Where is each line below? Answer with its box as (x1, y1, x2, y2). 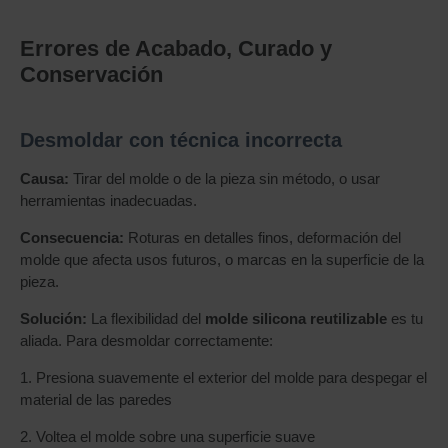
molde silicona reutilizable (205, 310, 387, 327)
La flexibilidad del (87, 310, 205, 327)
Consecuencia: (20, 229, 124, 246)
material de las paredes (20, 391, 172, 408)
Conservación (20, 62, 163, 87)
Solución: (20, 310, 87, 327)
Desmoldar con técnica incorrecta (20, 129, 342, 151)
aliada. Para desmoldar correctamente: (20, 332, 273, 349)
